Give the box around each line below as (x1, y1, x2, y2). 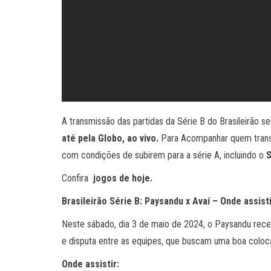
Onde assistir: (62, 258, 119, 270)
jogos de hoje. (91, 172, 155, 184)
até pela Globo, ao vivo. (62, 132, 158, 144)
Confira (62, 172, 91, 184)
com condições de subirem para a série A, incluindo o (62, 149, 266, 161)
